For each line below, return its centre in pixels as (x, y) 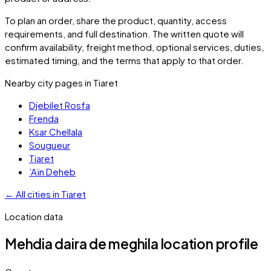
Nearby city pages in (49, 82)
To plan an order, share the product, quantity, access (116, 20)
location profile (208, 244)
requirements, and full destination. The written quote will (124, 33)
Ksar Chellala (56, 131)
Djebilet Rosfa (60, 105)
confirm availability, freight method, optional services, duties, (134, 47)
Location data (34, 216)
